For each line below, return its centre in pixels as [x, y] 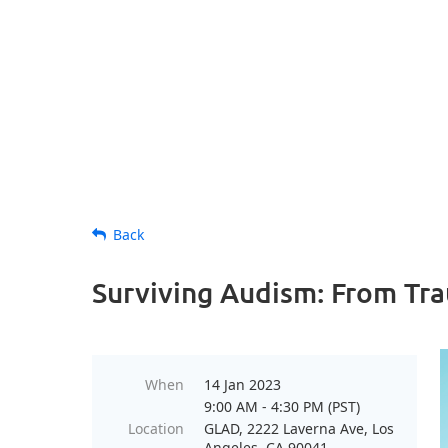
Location [156, 428]
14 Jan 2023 [242, 384]
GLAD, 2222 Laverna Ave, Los [299, 428]
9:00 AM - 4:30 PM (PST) [282, 406]
